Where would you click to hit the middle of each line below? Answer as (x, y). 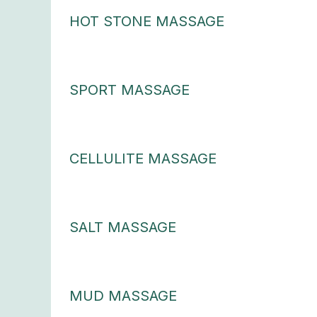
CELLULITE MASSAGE (143, 159)
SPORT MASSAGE (129, 90)
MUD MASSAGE (123, 296)
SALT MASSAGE (122, 227)
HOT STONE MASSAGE (146, 22)
